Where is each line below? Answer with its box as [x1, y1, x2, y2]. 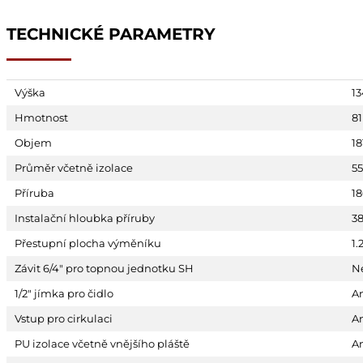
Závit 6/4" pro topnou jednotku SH [15, 262, 194, 275]
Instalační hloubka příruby [15, 211, 155, 224]
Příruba [15, 186, 54, 199]
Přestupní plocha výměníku [15, 237, 161, 250]
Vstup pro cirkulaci [15, 312, 113, 325]
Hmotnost [15, 111, 68, 124]
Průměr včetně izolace [15, 161, 133, 174]
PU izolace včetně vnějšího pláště [15, 337, 190, 350]
